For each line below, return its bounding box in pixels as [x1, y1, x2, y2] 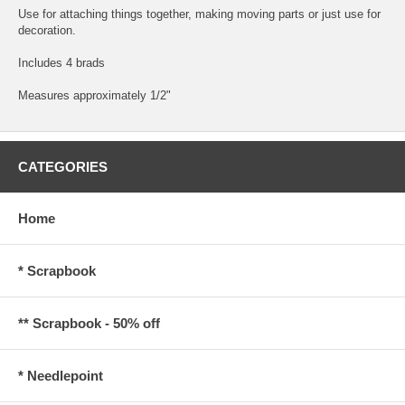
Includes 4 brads [18, 55, 105, 70]
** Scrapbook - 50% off [18, 315, 160, 331]
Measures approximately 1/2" [18, 88, 171, 102]
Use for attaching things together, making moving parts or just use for [18, 6, 381, 21]
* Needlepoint [18, 367, 103, 383]
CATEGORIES [18, 158, 108, 174]
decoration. [18, 23, 76, 37]
